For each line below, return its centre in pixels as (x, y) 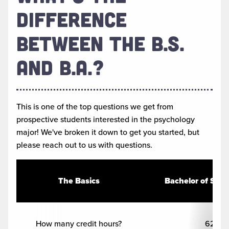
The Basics (79, 181)
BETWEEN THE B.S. (100, 43)
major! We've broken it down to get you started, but (108, 132)
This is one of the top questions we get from (95, 107)
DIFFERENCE (72, 19)
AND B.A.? (60, 67)
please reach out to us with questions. (84, 145)
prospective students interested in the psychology (106, 120)
